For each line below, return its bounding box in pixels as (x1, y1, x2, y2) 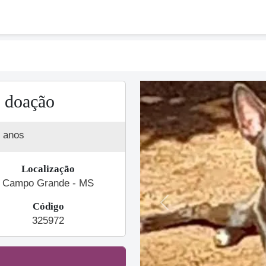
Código (32, 201, 64, 212)
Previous (163, 203, 201, 214)
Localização (21, 163, 75, 175)
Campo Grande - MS (2, 178, 94, 189)
